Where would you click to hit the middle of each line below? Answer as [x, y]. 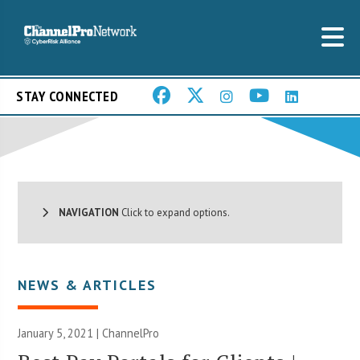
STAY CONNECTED [67, 96]
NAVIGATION [84, 212]
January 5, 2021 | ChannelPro [89, 333]
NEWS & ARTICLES [88, 284]
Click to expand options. [175, 212]
